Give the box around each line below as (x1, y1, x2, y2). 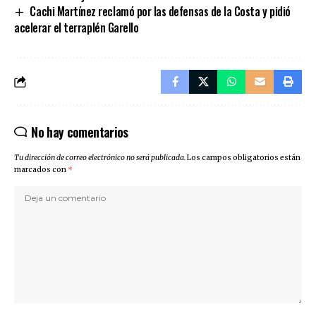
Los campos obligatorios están (187, 153, 300, 163)
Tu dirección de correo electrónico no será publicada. (14, 153, 186, 163)
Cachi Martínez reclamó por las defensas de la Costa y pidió (30, 2, 291, 20)
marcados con (14, 165, 68, 175)
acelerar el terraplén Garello (14, 19, 139, 37)
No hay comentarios (31, 123, 128, 142)
